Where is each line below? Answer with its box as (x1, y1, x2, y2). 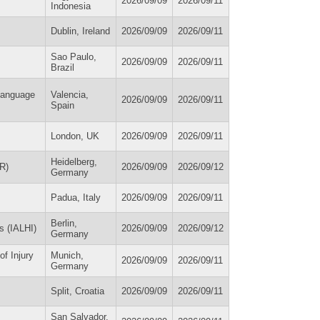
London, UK (51, 130, 99, 141)
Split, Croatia (51, 285, 104, 296)
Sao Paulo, (51, 51, 96, 62)
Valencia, (51, 89, 89, 100)
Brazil (51, 61, 74, 73)
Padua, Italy (51, 191, 101, 203)
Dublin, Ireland (51, 25, 110, 36)
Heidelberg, (51, 156, 97, 167)
